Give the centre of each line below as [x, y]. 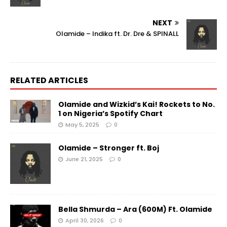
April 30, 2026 [85, 221]
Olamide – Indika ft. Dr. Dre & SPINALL [117, 34]
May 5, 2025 [82, 125]
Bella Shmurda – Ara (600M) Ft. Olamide [135, 210]
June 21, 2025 [84, 159]
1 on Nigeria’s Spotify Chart [110, 114]
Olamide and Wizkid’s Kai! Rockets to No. [137, 105]
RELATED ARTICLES [49, 81]
